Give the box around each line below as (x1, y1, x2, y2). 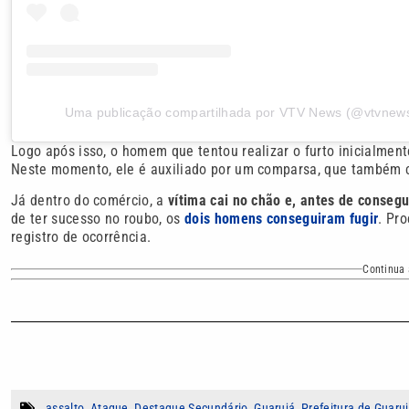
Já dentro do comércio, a (11, 192, 168, 210)
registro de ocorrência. (11, 228, 152, 246)
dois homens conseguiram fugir (184, 210, 379, 228)
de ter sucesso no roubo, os (11, 210, 184, 228)
